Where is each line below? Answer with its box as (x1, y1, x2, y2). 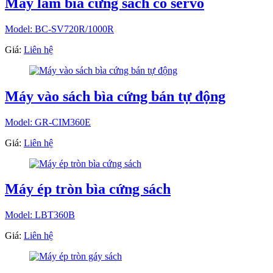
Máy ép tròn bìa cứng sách (5, 181, 171, 197)
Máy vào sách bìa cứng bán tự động (5, 88, 225, 104)
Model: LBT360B (5, 210, 75, 221)
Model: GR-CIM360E (5, 116, 91, 127)
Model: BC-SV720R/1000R (5, 23, 114, 34)
